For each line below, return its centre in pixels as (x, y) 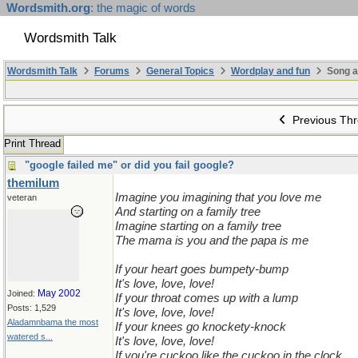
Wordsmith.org (48, 8)
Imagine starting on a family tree (198, 226)
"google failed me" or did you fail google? (129, 165)
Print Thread (32, 143)
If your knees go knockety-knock (201, 327)
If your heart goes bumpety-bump (202, 269)
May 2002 (59, 293)
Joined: (22, 293)
